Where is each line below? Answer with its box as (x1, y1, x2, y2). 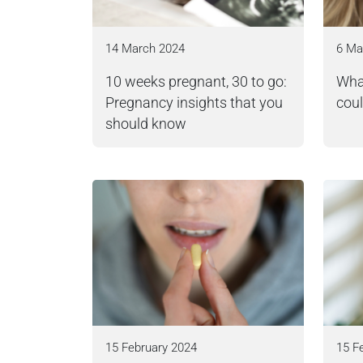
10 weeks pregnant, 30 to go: (105, 74, 287, 90)
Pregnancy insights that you (105, 95, 283, 111)
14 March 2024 (105, 41, 185, 56)
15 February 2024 (105, 340, 197, 355)
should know (105, 116, 186, 132)
